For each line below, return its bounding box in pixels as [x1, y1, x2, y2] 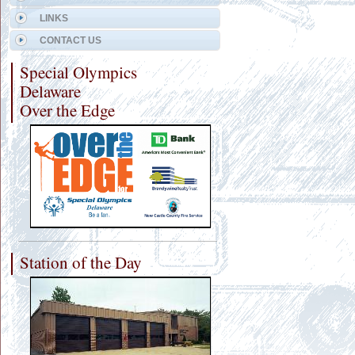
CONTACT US [40, 35, 101, 46]
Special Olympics [20, 61, 137, 83]
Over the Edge [20, 99, 115, 121]
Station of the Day [20, 251, 142, 274]
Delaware [20, 80, 81, 102]
